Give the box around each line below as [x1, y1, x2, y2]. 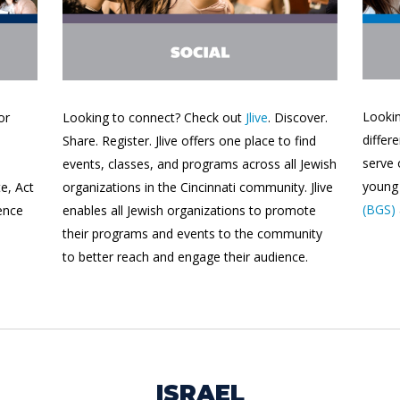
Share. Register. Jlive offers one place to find [62, 132, 316, 150]
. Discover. [268, 109, 328, 127]
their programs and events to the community [62, 225, 322, 243]
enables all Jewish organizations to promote [62, 202, 316, 220]
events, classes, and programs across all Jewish [62, 155, 337, 173]
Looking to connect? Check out [62, 109, 246, 127]
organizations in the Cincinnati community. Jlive [62, 179, 333, 196]
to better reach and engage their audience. [62, 248, 312, 266]
